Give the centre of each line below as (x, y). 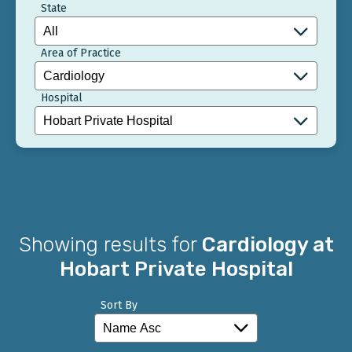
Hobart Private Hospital (176, 269)
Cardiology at (268, 244)
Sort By (119, 305)
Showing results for (110, 244)
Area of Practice (81, 53)
